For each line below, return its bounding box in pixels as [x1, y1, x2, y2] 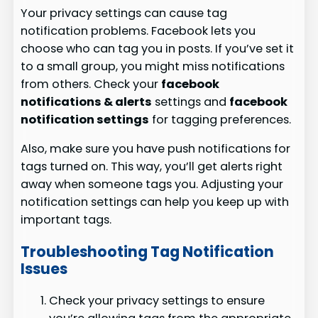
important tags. [21, 212, 112, 229]
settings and [152, 93, 230, 110]
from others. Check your [21, 75, 162, 92]
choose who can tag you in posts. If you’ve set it [21, 40, 295, 57]
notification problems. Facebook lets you [21, 22, 256, 39]
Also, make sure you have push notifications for [21, 141, 291, 158]
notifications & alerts [21, 93, 153, 110]
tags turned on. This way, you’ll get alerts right [21, 158, 283, 175]
